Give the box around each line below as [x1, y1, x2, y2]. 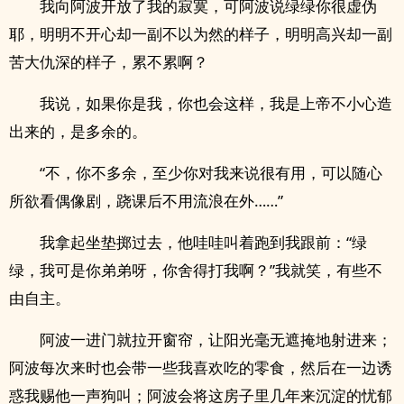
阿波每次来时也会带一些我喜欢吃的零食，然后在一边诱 [9, 357, 392, 378]
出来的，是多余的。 [9, 121, 147, 142]
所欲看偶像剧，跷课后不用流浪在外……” [9, 190, 283, 211]
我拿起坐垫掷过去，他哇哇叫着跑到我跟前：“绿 [40, 232, 367, 252]
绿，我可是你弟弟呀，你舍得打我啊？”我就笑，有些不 [9, 260, 382, 280]
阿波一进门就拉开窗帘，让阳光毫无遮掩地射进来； [40, 329, 392, 350]
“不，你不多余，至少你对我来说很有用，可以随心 [40, 162, 382, 183]
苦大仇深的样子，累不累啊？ [9, 51, 208, 72]
